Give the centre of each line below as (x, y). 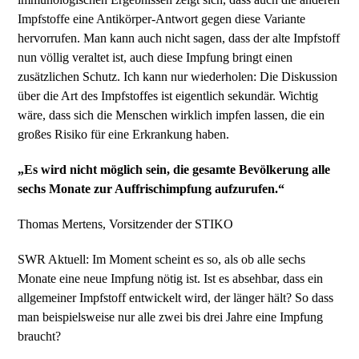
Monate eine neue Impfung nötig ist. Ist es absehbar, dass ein (171, 278)
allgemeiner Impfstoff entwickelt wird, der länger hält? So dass (176, 298)
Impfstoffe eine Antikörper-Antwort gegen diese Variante (162, 19)
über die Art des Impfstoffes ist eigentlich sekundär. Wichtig (168, 96)
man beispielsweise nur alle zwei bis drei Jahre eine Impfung (171, 317)
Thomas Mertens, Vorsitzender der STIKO (126, 224)
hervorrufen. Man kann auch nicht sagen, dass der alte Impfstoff (179, 38)
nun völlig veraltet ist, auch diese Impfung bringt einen (155, 57)
